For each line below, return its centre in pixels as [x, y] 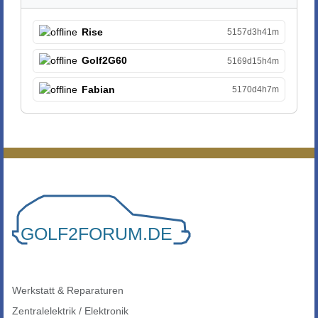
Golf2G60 [105, 61]
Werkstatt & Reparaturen [68, 291]
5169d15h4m [253, 61]
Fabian [99, 89]
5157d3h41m [253, 32]
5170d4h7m [256, 90]
